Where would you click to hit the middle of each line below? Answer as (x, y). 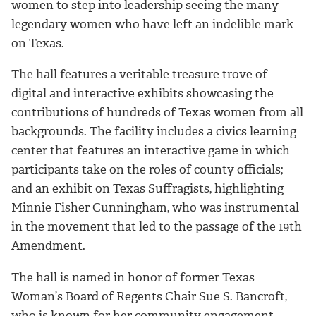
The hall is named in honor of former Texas (133, 278)
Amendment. (48, 246)
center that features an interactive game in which (151, 151)
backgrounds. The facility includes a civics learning (154, 132)
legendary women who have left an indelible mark (152, 24)
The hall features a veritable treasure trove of (139, 74)
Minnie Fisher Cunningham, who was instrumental (155, 208)
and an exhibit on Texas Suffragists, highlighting (147, 189)
